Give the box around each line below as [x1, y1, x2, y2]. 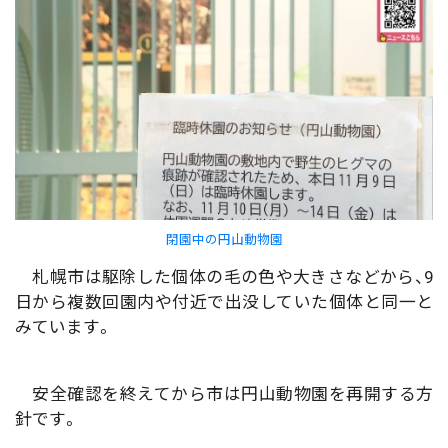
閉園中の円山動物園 [165, 231, 283, 247]
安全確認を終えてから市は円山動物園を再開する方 [15, 384, 433, 405]
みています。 [15, 317, 113, 338]
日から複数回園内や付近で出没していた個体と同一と [15, 292, 433, 313]
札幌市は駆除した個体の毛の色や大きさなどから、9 [15, 267, 433, 288]
